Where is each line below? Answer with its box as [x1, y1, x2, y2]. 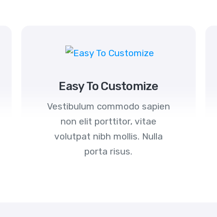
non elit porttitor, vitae [60, 116, 156, 127]
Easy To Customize [59, 79, 158, 93]
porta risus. [84, 146, 133, 157]
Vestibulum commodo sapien [46, 101, 170, 112]
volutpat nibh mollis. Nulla [54, 131, 163, 142]
